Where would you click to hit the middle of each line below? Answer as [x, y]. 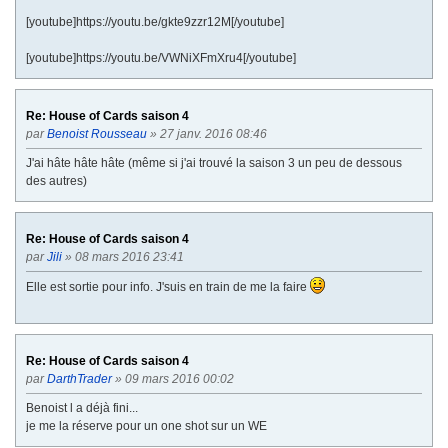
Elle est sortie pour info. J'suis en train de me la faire [168, 286]
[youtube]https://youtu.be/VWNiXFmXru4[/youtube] [161, 57]
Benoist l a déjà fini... [82, 407]
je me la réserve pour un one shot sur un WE [146, 425]
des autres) [56, 180]
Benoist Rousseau [97, 133]
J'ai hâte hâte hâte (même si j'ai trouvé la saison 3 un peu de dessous [214, 162]
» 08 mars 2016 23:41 [124, 256]
